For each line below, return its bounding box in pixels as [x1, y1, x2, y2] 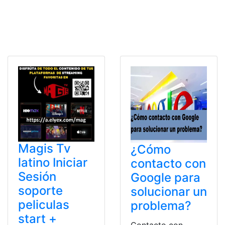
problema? [131, 198, 191, 213]
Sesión [18, 169, 56, 184]
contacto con [131, 156, 206, 171]
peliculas [18, 197, 69, 212]
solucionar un [131, 184, 207, 199]
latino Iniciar [18, 155, 87, 170]
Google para [131, 170, 200, 185]
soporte [18, 183, 63, 198]
